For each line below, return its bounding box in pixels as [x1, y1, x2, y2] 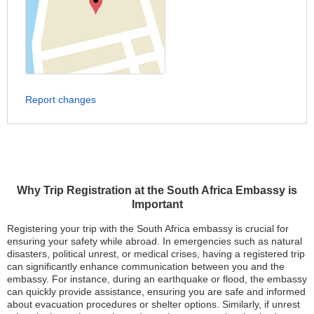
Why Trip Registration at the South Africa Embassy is [17, 184, 297, 196]
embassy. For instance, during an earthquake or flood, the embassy [7, 273, 307, 285]
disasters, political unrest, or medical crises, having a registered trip [7, 248, 305, 259]
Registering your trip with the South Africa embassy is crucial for [7, 223, 289, 234]
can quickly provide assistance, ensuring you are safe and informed [7, 286, 306, 297]
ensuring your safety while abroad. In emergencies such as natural [7, 235, 302, 247]
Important [131, 198, 183, 210]
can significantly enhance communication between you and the [7, 261, 285, 272]
